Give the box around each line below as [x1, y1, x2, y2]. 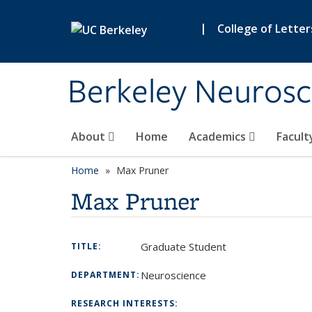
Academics [189, 129, 249, 144]
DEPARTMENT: [71, 269, 143, 281]
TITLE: [71, 240, 104, 252]
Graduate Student [141, 240, 226, 253]
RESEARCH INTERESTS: [71, 297, 181, 309]
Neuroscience [141, 268, 206, 282]
